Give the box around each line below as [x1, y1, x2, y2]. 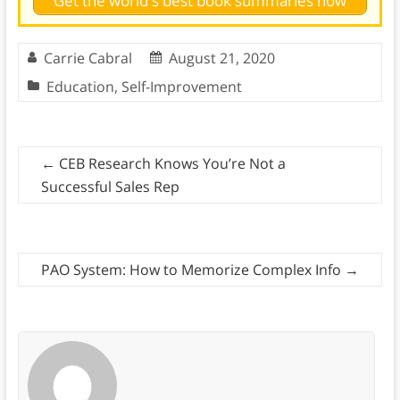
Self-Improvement [121, 76, 242, 96]
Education [46, 76, 114, 96]
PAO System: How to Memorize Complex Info [41, 259, 346, 279]
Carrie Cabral [43, 47, 132, 68]
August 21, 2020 [168, 47, 275, 68]
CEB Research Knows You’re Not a [54, 153, 286, 173]
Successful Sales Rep [40, 176, 179, 196]
